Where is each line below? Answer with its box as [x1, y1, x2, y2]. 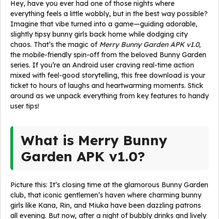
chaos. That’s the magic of [10, 40, 99, 49]
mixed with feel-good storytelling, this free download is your [10, 71, 205, 80]
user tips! [10, 102, 39, 110]
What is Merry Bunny [21, 131, 167, 149]
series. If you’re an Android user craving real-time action [10, 61, 194, 69]
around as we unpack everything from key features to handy [10, 91, 209, 100]
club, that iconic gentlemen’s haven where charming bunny [10, 191, 201, 199]
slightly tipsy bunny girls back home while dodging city [10, 30, 188, 39]
